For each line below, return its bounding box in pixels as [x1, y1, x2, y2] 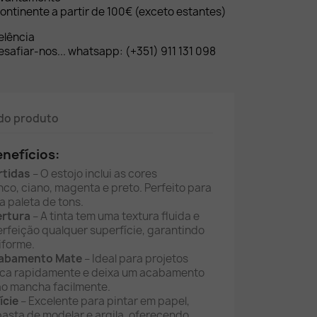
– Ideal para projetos [82, 250, 188, 266]
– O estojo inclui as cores [30, 166, 157, 181]
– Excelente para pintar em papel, [18, 293, 190, 309]
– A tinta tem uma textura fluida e [30, 208, 200, 224]
